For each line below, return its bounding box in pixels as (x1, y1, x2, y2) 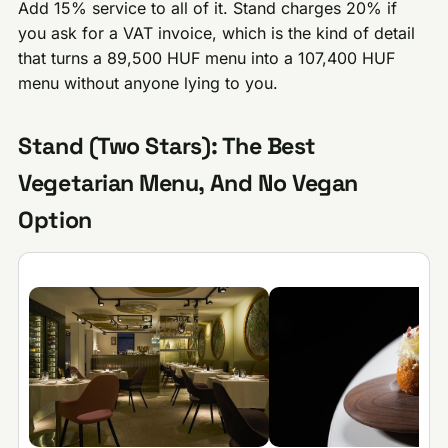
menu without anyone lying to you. (18, 73, 279, 94)
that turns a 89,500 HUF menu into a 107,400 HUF (18, 48, 396, 69)
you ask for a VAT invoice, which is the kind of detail (18, 23, 416, 44)
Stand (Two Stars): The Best (18, 131, 316, 162)
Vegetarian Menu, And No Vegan (18, 168, 358, 199)
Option (18, 205, 92, 236)
